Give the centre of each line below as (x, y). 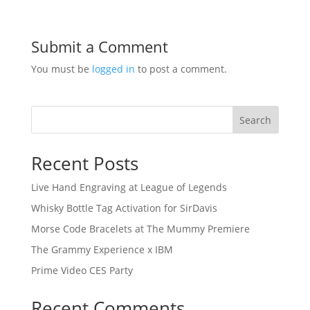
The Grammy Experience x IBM (102, 250)
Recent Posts (84, 164)
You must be (61, 69)
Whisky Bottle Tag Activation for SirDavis (124, 208)
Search (256, 120)
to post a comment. (181, 69)
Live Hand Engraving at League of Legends (129, 188)
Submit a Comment (99, 47)
